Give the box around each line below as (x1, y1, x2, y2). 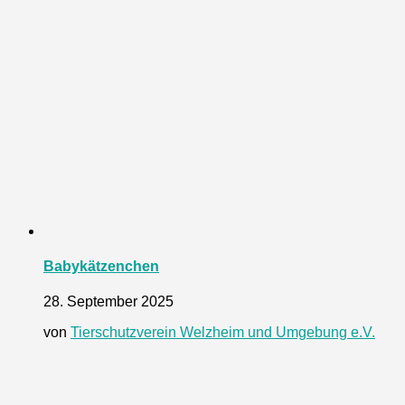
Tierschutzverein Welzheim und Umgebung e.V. (71, 325, 375, 341)
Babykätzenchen (43, 258, 159, 274)
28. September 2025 (43, 294, 174, 310)
